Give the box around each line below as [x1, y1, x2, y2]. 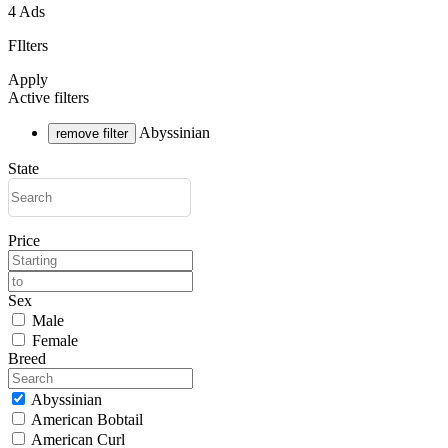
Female [28, 331, 78, 349]
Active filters [8, 88, 89, 106]
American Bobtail [28, 410, 143, 428]
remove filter [56, 125, 128, 141]
